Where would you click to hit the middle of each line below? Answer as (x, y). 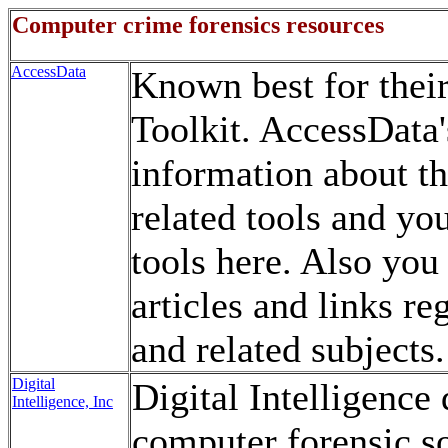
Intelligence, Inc (62, 401)
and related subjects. (288, 349)
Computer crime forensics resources (198, 25)
